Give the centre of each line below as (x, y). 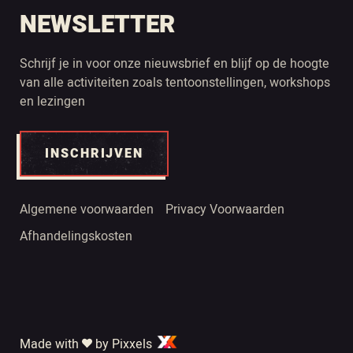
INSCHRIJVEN (95, 154)
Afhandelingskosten (76, 237)
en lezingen (52, 102)
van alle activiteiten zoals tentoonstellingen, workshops (175, 83)
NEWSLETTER (97, 25)
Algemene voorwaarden (87, 210)
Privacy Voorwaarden (225, 210)
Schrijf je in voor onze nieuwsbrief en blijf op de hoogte (175, 64)
